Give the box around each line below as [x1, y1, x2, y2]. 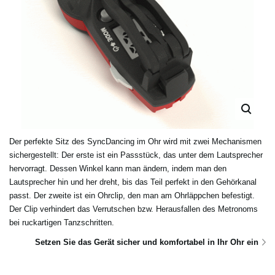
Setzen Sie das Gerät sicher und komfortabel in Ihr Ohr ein [35, 238, 258, 247]
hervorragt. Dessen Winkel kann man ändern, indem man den [9, 164, 227, 174]
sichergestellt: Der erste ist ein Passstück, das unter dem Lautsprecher [9, 150, 263, 160]
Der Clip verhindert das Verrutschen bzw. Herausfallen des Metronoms [9, 204, 258, 214]
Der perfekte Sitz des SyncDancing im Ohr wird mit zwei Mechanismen [9, 137, 261, 147]
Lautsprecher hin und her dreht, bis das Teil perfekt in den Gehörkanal [9, 177, 257, 187]
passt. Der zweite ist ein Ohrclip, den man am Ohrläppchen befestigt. [9, 191, 255, 201]
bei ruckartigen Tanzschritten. [9, 218, 114, 228]
